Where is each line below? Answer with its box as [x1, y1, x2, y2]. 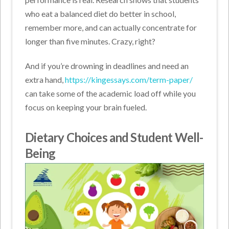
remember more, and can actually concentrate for [25, 22, 197, 32]
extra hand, [25, 74, 64, 84]
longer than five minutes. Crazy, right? [25, 36, 156, 46]
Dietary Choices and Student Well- [25, 129, 203, 145]
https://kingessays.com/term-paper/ [65, 74, 193, 84]
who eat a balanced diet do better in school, [25, 8, 176, 18]
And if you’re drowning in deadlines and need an [25, 60, 189, 71]
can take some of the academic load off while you [25, 88, 196, 98]
